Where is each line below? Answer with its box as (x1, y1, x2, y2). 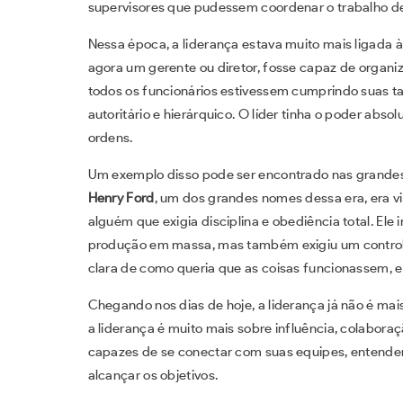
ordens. (87, 129, 133, 146)
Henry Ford (87, 189, 155, 206)
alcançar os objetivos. (87, 366, 219, 383)
